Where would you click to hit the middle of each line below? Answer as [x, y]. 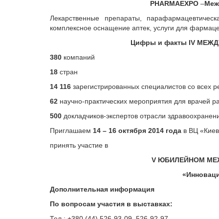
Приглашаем [71, 131]
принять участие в [79, 145]
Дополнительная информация [102, 189]
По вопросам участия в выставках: [111, 204]
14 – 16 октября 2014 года [137, 131]
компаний [78, 57]
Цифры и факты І [160, 43]
